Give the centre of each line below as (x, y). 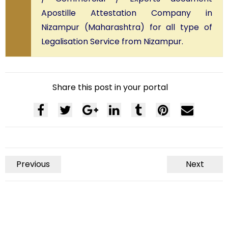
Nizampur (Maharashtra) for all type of (127, 27)
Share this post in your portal (110, 88)
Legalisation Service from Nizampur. (112, 42)
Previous (33, 164)
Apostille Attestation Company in (127, 13)
